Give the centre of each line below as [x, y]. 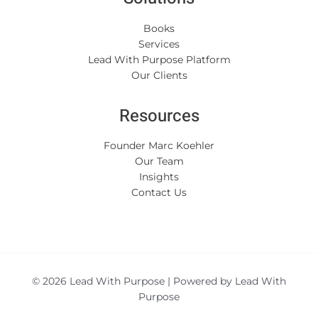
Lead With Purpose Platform [159, 59]
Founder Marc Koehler [159, 145]
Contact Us [159, 192]
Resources [159, 116]
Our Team [159, 161]
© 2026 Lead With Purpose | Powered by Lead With [159, 281]
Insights [159, 176]
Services [159, 44]
